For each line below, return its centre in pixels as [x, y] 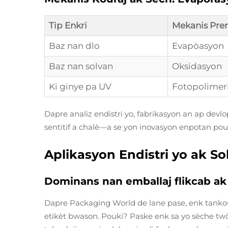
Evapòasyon [198, 46]
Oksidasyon [197, 66]
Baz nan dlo [74, 46]
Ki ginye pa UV [80, 87]
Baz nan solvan [81, 66]
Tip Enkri [68, 25]
